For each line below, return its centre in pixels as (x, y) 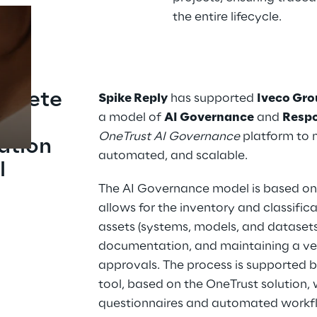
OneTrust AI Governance (169, 137)
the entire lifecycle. (227, 17)
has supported (213, 98)
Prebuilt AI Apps (205, 60)
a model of (132, 117)
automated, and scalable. (173, 156)
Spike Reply (133, 98)
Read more (205, 86)
